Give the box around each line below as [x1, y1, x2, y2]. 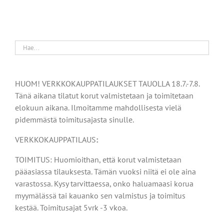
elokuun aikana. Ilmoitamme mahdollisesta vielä [15, 102, 181, 112]
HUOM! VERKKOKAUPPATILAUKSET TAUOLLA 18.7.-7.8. [15, 78, 199, 88]
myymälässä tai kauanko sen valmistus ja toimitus [15, 190, 185, 200]
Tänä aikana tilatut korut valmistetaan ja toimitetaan [15, 90, 193, 100]
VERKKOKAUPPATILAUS [15, 134, 96, 144]
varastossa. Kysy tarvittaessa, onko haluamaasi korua [15, 178, 193, 188]
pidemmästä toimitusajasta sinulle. [15, 114, 134, 124]
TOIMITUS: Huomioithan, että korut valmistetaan [15, 154, 181, 164]
